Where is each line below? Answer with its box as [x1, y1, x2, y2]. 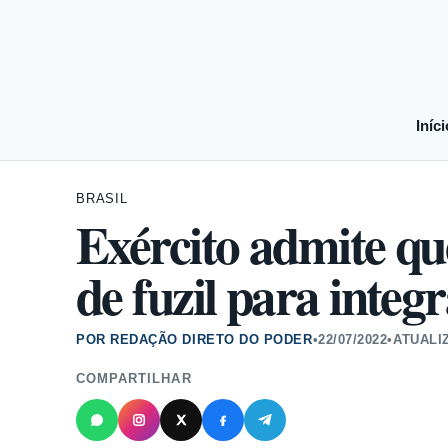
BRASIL [76, 191, 128, 206]
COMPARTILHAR [76, 371, 192, 386]
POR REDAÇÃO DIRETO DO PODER [76, 332, 313, 347]
